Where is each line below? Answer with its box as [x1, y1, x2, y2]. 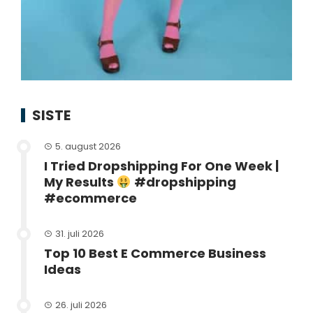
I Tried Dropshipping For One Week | [44, 157, 279, 175]
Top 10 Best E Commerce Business [44, 245, 266, 263]
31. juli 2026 [55, 227, 104, 241]
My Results [44, 173, 117, 191]
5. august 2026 [55, 140, 121, 154]
